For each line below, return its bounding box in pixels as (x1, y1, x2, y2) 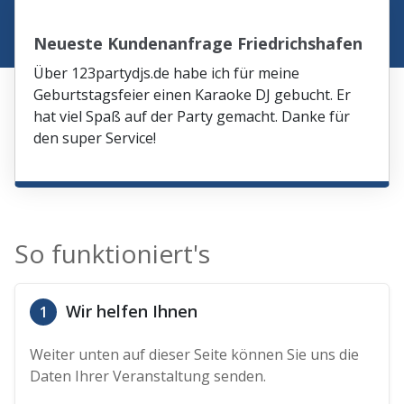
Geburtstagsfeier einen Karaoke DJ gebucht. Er (33, 84, 352, 105)
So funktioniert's (14, 235, 211, 271)
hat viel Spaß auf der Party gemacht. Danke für (33, 106, 351, 126)
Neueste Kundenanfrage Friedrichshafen (33, 32, 363, 54)
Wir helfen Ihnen (61, 299, 198, 322)
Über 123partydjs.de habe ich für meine (33, 62, 300, 83)
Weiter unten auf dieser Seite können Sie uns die (30, 344, 360, 364)
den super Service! (33, 127, 157, 148)
